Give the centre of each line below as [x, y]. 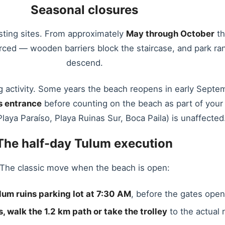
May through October [170, 34]
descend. [84, 63]
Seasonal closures [84, 10]
